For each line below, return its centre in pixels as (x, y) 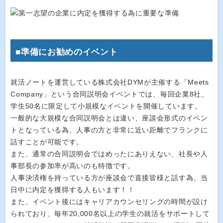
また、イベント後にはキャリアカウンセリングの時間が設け (109, 202)
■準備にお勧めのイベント (67, 52)
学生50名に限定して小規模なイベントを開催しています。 (106, 106)
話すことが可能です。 (47, 142)
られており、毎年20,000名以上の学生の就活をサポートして (110, 214)
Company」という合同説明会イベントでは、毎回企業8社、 (110, 94)
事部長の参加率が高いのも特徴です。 (73, 166)
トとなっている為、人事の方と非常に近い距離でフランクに (109, 130)
